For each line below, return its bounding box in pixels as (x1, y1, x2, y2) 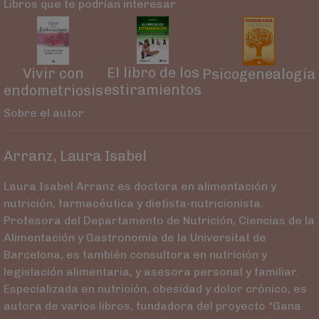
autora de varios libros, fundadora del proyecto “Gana (3, 299, 301, 313)
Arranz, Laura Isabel (3, 147, 147, 165)
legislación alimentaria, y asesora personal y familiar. (3, 265, 299, 279)
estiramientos (104, 80, 202, 98)
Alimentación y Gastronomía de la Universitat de (3, 231, 266, 245)
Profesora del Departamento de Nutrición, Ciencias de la (3, 214, 315, 228)
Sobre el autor (3, 106, 84, 120)
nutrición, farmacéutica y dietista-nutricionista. (3, 197, 263, 211)
